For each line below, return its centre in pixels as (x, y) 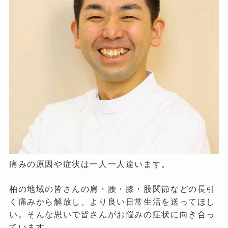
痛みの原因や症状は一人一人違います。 (90, 164)
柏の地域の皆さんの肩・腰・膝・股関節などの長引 (112, 189)
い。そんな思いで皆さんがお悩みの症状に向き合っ (112, 215)
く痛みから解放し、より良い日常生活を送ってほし (112, 202)
